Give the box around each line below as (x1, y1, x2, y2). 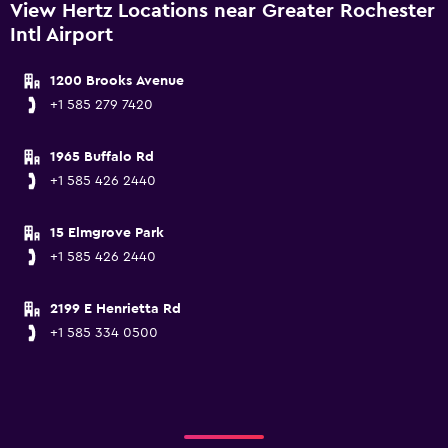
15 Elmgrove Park (50, 226, 164, 240)
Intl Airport (10, 25, 113, 45)
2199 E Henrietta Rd (50, 302, 181, 316)
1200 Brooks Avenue (50, 74, 184, 88)
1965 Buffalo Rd (50, 150, 154, 164)
